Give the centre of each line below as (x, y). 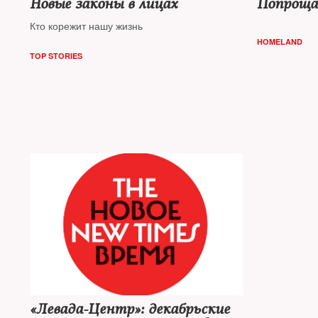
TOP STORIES (56, 56)
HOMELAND (279, 42)
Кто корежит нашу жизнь (86, 26)
